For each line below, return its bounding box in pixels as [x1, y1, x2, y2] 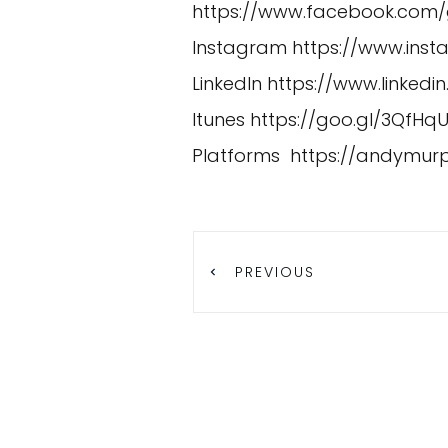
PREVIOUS [235, 262, 315, 283]
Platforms [192, 143, 290, 168]
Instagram [192, 35, 292, 60]
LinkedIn [192, 71, 267, 96]
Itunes [192, 107, 250, 132]
